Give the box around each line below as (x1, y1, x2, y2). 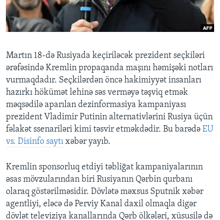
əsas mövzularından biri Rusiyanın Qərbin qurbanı (6, 175, 192, 185)
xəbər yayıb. (63, 137, 110, 147)
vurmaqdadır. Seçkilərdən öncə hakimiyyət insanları (6, 76, 201, 85)
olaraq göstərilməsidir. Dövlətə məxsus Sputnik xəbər (6, 187, 203, 197)
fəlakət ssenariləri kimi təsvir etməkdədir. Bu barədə (6, 125, 200, 135)
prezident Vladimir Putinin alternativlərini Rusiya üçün (6, 112, 213, 122)
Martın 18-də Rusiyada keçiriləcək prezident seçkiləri (6, 51, 205, 61)
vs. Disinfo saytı (6, 137, 63, 147)
